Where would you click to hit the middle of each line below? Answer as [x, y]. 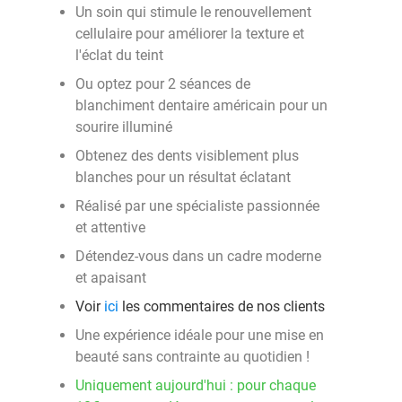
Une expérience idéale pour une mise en [200, 335]
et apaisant [111, 278]
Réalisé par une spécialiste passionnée [197, 206]
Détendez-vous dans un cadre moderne [198, 256]
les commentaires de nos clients [222, 306]
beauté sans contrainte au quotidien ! [192, 357]
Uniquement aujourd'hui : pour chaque [196, 385]
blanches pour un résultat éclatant [183, 177]
